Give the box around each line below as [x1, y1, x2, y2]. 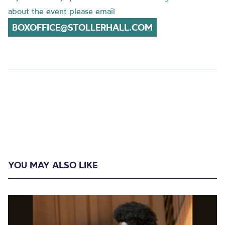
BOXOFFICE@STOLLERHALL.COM [12, 22, 153, 33]
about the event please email [8, 6, 115, 16]
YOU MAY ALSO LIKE [8, 159, 97, 171]
